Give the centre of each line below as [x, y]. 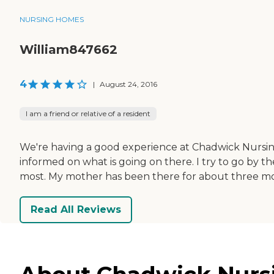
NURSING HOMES [52, 19]
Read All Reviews [76, 210]
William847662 [68, 49]
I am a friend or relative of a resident [88, 113]
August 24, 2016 [128, 84]
